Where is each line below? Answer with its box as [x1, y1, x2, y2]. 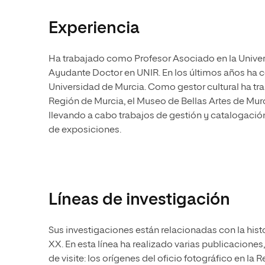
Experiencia [49, 20, 140, 37]
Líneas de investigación [49, 192, 230, 208]
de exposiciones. [49, 125, 123, 135]
